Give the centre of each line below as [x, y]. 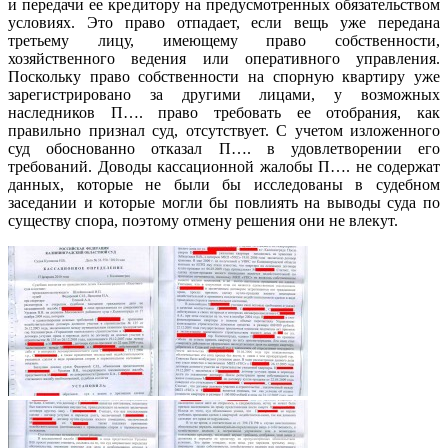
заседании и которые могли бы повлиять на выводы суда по [224, 203]
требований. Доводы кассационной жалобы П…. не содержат [224, 167]
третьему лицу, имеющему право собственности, [224, 41]
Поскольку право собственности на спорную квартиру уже [224, 77]
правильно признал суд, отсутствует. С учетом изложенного [224, 131]
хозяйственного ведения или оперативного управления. [224, 59]
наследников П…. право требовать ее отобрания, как [224, 113]
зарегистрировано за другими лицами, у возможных [224, 95]
